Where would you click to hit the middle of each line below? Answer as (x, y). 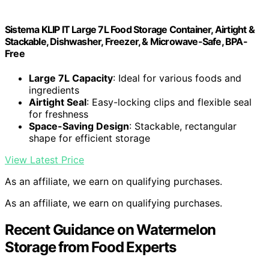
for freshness (59, 114)
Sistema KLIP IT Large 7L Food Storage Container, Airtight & (130, 30)
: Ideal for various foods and (177, 78)
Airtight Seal (58, 102)
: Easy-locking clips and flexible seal (169, 102)
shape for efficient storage (89, 138)
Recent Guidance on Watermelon (110, 230)
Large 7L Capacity (71, 78)
